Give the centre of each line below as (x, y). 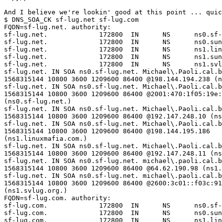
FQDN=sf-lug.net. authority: (57, 27)
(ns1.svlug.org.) (36, 191)
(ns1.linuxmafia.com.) (46, 139)
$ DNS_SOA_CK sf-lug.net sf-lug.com (71, 20)
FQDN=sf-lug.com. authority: (57, 198)
